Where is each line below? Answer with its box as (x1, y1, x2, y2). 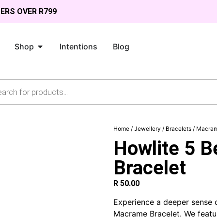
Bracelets (166, 125, 191, 132)
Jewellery (134, 125, 161, 132)
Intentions (60, 41, 97, 51)
